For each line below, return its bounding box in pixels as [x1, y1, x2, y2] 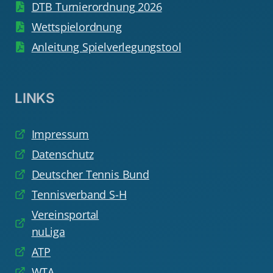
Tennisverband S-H [31, 187, 127, 202]
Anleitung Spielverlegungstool [31, 40, 182, 55]
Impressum [31, 127, 89, 142]
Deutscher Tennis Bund [31, 167, 149, 182]
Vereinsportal [31, 207, 99, 222]
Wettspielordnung [31, 19, 122, 35]
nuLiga [31, 224, 65, 239]
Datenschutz [31, 147, 94, 162]
